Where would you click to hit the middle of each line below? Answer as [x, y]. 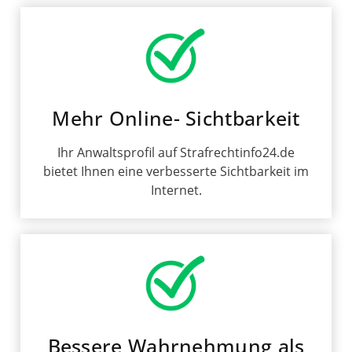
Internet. [176, 191]
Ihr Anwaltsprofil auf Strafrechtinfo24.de [176, 153]
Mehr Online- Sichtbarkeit [176, 118]
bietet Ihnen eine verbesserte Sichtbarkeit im [176, 172]
